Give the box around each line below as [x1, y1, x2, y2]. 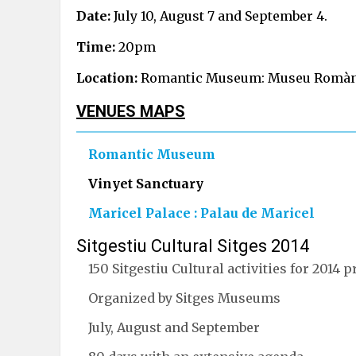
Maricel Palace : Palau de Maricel [88, 204, 315, 221]
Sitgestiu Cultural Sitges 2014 [76, 235, 309, 256]
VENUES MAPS [76, 101, 185, 121]
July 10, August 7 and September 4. [110, 7, 327, 24]
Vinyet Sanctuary [88, 175, 203, 192]
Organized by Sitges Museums [88, 289, 281, 306]
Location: [76, 69, 137, 86]
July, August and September [88, 319, 260, 335]
